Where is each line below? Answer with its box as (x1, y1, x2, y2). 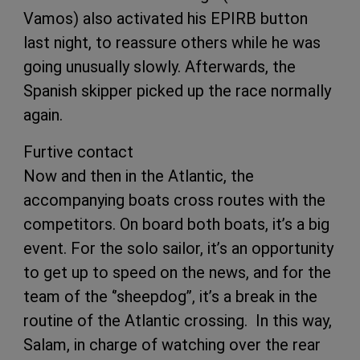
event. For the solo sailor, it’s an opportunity (23, 238, 333, 258)
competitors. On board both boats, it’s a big (23, 214, 329, 234)
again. (23, 104, 71, 125)
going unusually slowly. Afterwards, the (23, 56, 296, 76)
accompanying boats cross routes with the (23, 190, 325, 210)
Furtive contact (23, 141, 133, 162)
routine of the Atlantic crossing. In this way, (23, 310, 332, 330)
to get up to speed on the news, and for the (23, 262, 331, 282)
